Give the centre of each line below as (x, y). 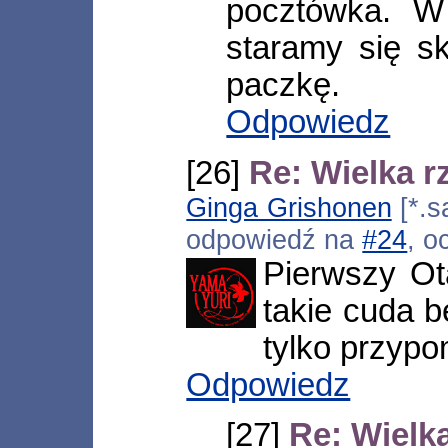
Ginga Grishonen (289, 207)
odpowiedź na (274, 239)
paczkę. (283, 85)
